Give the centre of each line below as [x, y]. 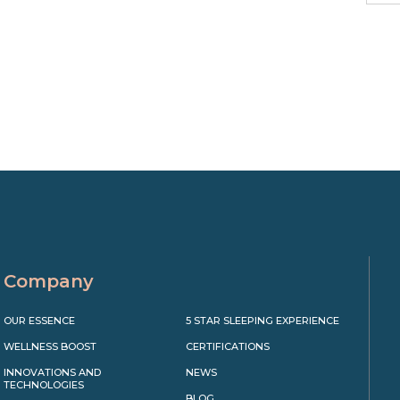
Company [49, 281]
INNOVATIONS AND [52, 372]
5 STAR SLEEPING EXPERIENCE [262, 321]
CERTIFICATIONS [228, 346]
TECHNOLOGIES [44, 385]
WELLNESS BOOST [50, 346]
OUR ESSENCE [39, 321]
